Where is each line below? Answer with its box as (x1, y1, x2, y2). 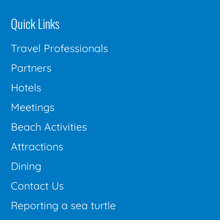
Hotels (11, 81, 42, 94)
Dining (11, 160, 42, 173)
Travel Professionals (11, 42, 109, 55)
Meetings (11, 101, 55, 114)
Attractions (11, 140, 64, 153)
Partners (11, 61, 52, 75)
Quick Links (11, 14, 60, 32)
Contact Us (11, 179, 64, 192)
